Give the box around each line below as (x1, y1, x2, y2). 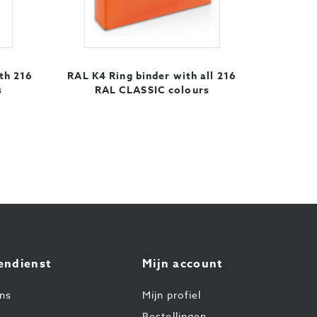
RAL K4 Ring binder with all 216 (67, 69, 237, 83)
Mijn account (142, 255, 224, 272)
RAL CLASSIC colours (94, 83, 209, 98)
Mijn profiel (142, 288, 202, 301)
